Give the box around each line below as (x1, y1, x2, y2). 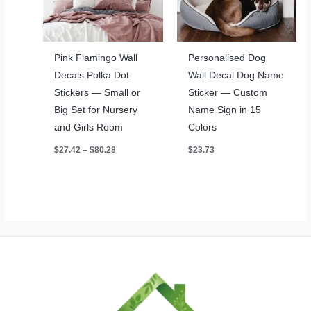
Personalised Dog (187, 52, 266, 63)
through (115, 174, 146, 184)
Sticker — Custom (187, 87, 267, 98)
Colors (187, 121, 217, 133)
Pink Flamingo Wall (54, 52, 138, 63)
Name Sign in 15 (187, 104, 261, 115)
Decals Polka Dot (54, 69, 130, 81)
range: (115, 151, 142, 162)
